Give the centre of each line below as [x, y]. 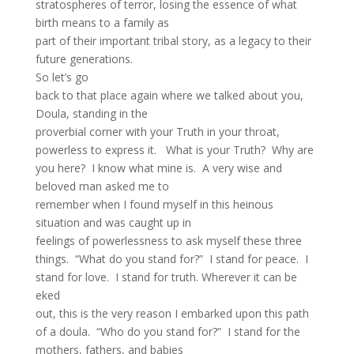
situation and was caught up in [113, 222]
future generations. [84, 59]
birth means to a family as [102, 23]
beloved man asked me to [102, 186]
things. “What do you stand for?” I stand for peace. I [171, 259]
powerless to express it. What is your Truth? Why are [174, 150]
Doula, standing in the [91, 113]
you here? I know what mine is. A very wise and [158, 168]
